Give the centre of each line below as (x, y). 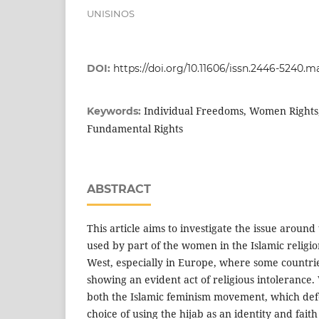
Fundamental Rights (135, 129)
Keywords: (115, 111)
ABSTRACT (119, 189)
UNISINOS (111, 14)
